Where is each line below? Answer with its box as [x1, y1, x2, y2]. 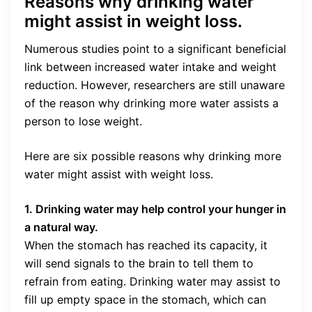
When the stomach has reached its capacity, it [24, 238, 267, 253]
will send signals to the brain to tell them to [24, 256, 253, 271]
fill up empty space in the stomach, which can [24, 292, 266, 307]
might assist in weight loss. [24, 11, 242, 32]
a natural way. [24, 220, 98, 235]
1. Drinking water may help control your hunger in [24, 202, 286, 217]
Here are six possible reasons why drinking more [24, 149, 281, 164]
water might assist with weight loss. [24, 167, 213, 182]
